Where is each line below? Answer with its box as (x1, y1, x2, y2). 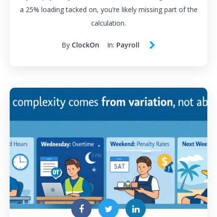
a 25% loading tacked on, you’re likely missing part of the (19, 5, 198, 15)
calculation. (91, 18, 126, 28)
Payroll (116, 40, 139, 49)
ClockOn (72, 40, 99, 49)
